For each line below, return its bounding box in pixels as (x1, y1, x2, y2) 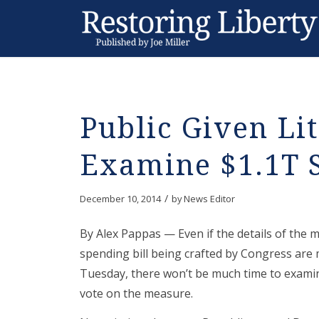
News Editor (184, 192, 235, 205)
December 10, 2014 (80, 192, 161, 205)
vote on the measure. (80, 285, 193, 301)
